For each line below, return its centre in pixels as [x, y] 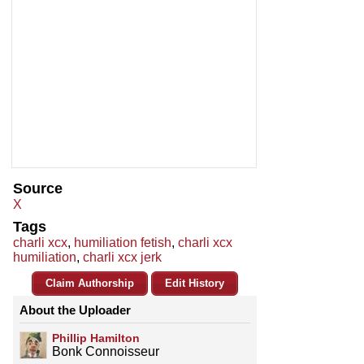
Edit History [195, 284]
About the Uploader [75, 310]
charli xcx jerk [122, 258]
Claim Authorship [90, 284]
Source [38, 189]
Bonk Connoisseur [106, 352]
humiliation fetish [123, 243]
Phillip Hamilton [96, 338]
